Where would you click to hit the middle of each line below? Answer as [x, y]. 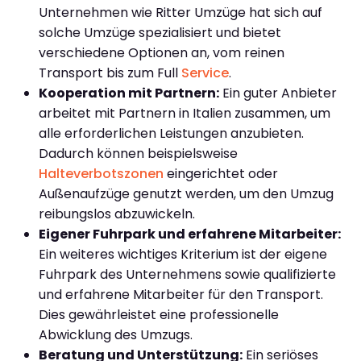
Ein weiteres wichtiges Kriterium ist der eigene [183, 254]
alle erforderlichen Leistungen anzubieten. [171, 133]
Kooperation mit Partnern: [129, 93]
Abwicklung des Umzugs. [116, 334]
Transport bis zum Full [110, 73]
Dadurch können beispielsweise [138, 153]
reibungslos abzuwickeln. [117, 214]
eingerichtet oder [221, 173]
